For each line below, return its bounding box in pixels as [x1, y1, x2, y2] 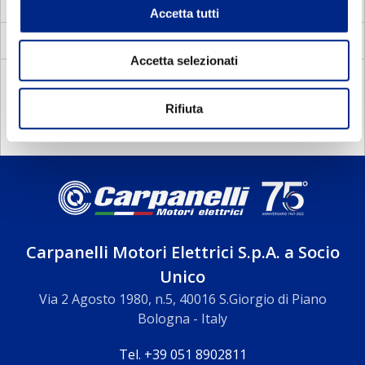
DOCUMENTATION [17, 73, 138, 91]
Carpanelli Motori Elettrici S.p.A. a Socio [25, 241, 340, 263]
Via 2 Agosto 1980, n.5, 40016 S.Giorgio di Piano [38, 290, 327, 308]
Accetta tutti [149, 6, 219, 20]
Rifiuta [165, 101, 203, 116]
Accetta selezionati [130, 53, 238, 68]
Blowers [279, 38, 319, 51]
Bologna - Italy [138, 310, 227, 328]
